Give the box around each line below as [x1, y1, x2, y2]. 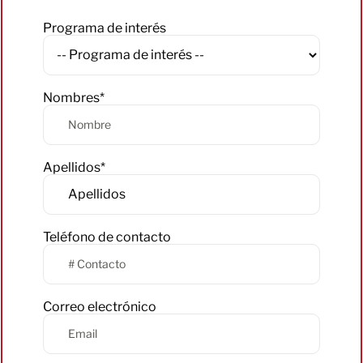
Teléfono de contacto [43, 228, 171, 245]
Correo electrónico [43, 298, 156, 314]
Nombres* [43, 89, 105, 105]
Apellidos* [43, 159, 105, 175]
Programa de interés [43, 19, 166, 36]
